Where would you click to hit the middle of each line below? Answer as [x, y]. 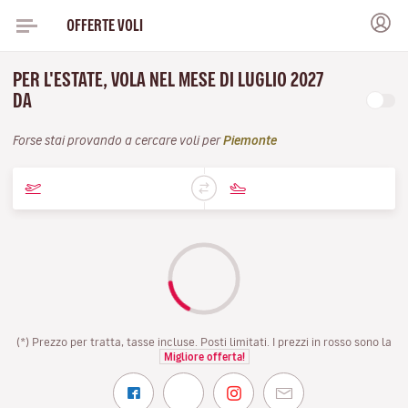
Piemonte [250, 141]
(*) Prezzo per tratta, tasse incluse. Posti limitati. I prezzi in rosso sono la [204, 342]
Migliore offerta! [204, 357]
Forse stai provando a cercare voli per [118, 141]
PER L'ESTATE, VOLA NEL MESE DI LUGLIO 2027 [168, 80]
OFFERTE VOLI [104, 25]
